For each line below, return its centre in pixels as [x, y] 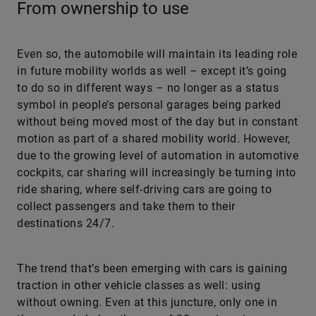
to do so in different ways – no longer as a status [148, 87]
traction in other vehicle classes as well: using [139, 285]
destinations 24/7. [66, 223]
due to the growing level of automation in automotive [158, 155]
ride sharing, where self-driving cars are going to [144, 189]
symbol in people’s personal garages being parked [149, 104]
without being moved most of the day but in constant [158, 121]
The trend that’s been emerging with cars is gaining [152, 268]
